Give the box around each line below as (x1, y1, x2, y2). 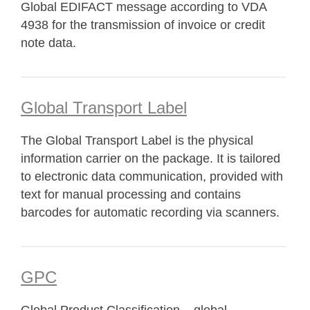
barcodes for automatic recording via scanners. (21, 206, 280, 219)
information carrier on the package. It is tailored (21, 152, 280, 165)
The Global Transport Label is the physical (21, 134, 253, 147)
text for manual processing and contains (21, 188, 241, 201)
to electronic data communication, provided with (21, 170, 283, 183)
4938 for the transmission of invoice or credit (21, 18, 265, 32)
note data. (21, 36, 76, 50)
